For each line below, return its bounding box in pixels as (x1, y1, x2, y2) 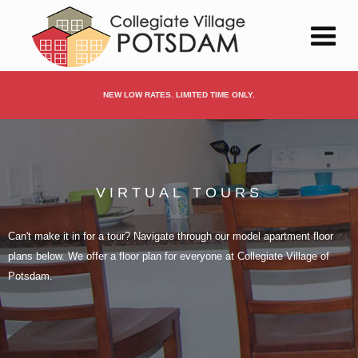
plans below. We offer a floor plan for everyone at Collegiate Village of (8, 250, 329, 262)
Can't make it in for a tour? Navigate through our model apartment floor (8, 230, 333, 242)
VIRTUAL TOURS (95, 185, 263, 201)
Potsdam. (8, 270, 53, 282)
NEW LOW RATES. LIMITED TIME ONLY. (103, 90, 255, 99)
